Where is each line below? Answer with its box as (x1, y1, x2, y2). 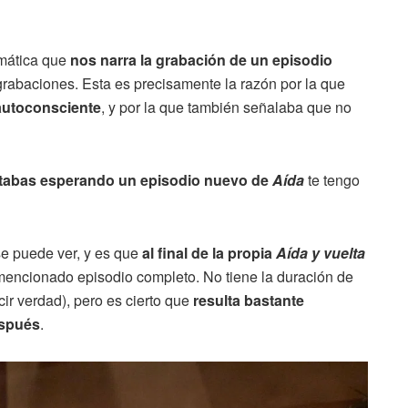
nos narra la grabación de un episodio (70, 49, 332, 71)
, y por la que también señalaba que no (101, 97, 352, 118)
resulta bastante (193, 290, 304, 311)
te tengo (304, 169, 360, 191)
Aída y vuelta (276, 242, 365, 264)
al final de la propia (142, 242, 276, 264)
